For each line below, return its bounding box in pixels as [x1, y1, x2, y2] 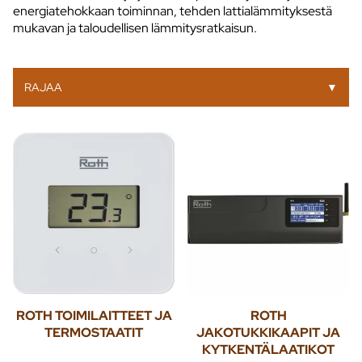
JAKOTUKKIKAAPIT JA [196, 323, 340, 341]
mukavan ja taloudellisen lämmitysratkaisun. [13, 19, 257, 36]
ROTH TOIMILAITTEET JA [15, 306, 172, 324]
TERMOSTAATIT [44, 323, 143, 341]
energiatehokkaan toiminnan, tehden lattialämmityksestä [13, 2, 332, 19]
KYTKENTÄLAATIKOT [202, 340, 335, 358]
